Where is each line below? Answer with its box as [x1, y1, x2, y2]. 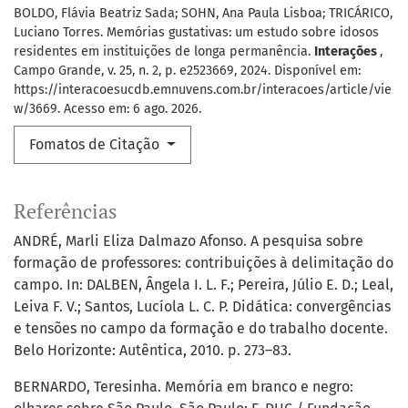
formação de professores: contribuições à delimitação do [14, 254, 393, 272]
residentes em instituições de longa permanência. [14, 44, 314, 60]
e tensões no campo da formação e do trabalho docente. [14, 320, 388, 338]
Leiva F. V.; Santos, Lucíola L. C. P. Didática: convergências [14, 298, 391, 316]
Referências [14, 199, 117, 225]
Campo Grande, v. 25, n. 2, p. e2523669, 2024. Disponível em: [14, 63, 361, 79]
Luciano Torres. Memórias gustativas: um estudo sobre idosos [14, 25, 379, 41]
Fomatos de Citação [29, 136, 163, 154]
